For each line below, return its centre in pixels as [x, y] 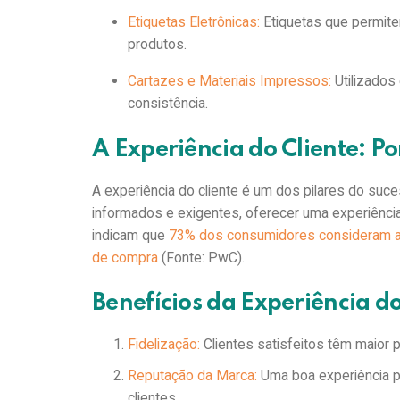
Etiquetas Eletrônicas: [193, 22]
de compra [125, 257]
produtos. [160, 45]
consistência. [171, 104]
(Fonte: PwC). [205, 257]
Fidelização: [164, 345]
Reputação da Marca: [193, 376]
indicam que [131, 235]
